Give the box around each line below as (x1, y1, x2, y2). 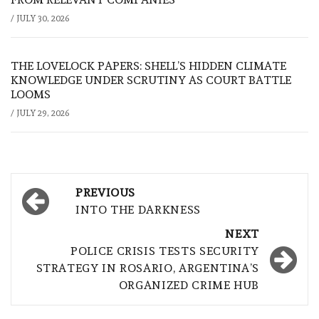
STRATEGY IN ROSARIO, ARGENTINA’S (36, 261, 259, 276)
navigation (18, 203, 122, 229)
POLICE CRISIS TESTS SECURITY (70, 244, 259, 258)
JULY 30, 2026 (16, 14, 69, 24)
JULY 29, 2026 (16, 108, 69, 119)
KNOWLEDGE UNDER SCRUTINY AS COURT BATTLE (11, 73, 291, 88)
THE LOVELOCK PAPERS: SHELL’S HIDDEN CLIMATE (11, 59, 286, 73)
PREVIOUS (75, 186, 136, 200)
